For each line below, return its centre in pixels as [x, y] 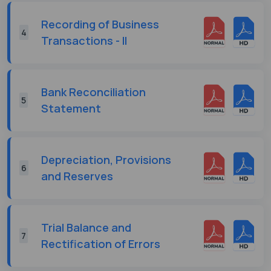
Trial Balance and [86, 227]
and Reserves [77, 176]
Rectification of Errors [101, 243]
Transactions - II [84, 40]
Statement [71, 108]
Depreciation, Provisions [106, 159]
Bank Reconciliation [93, 92]
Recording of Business [100, 24]
